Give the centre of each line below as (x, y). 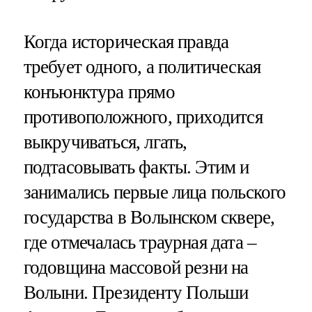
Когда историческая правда (126, 41)
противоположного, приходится (143, 117)
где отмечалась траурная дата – (140, 242)
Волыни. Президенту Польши (136, 292)
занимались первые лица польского (155, 192)
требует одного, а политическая (142, 67)
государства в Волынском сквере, (149, 217)
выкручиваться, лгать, (105, 142)
